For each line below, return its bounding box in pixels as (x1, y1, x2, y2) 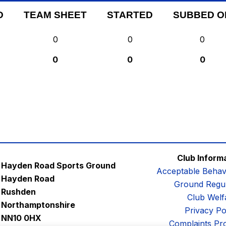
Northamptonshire (1, 200, 76, 210)
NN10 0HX (1, 213, 42, 223)
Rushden (1, 187, 36, 197)
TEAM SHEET (24, 10, 87, 21)
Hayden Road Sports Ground (1, 160, 116, 171)
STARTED (107, 10, 153, 21)
